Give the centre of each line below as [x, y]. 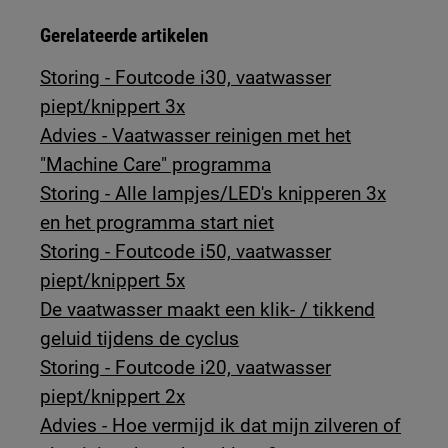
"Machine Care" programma [156, 164]
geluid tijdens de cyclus [140, 338]
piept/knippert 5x [113, 280]
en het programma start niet [157, 222]
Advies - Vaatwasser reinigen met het [196, 135]
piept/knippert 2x [113, 396]
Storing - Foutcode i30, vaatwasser [186, 77]
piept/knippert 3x [113, 106]
